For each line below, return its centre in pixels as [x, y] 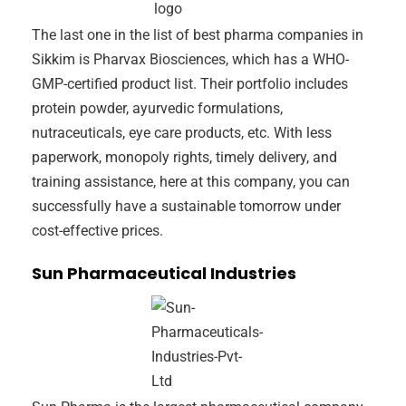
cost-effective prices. [97, 231]
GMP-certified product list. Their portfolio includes [190, 84]
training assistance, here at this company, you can [191, 182]
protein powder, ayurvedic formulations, [157, 109]
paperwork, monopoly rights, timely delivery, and [184, 158]
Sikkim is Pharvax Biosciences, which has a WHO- [190, 60]
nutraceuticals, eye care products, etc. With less [182, 133]
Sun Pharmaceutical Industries [164, 274]
